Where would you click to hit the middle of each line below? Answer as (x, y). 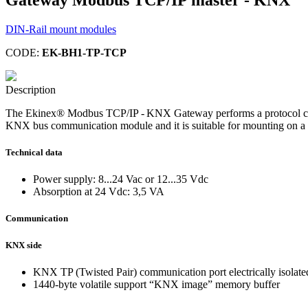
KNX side (24, 245)
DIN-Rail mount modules (61, 29)
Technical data (34, 152)
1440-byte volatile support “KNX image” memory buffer (156, 284)
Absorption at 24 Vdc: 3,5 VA (99, 192)
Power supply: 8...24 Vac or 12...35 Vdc (121, 179)
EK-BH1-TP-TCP (84, 52)
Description (31, 89)
